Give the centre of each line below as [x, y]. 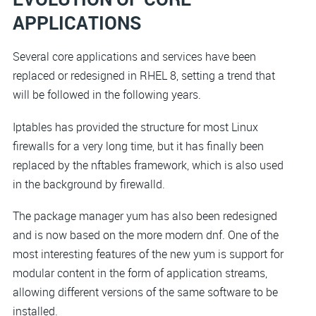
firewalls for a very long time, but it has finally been [138, 146]
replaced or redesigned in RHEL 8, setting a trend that [144, 76]
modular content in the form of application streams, [140, 273]
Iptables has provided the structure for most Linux [135, 127]
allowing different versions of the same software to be [145, 292]
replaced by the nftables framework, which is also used [148, 165]
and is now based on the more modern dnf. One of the [146, 235]
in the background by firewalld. [89, 184]
